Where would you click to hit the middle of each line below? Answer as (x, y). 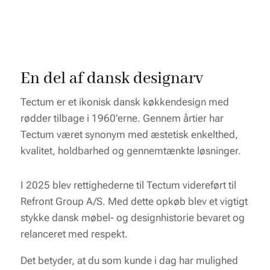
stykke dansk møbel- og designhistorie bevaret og (132, 218)
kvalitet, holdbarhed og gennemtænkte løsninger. (130, 151)
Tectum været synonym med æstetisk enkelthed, (129, 134)
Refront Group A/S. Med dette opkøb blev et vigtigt (134, 201)
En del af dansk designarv (111, 79)
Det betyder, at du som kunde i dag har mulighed (129, 260)
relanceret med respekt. (74, 234)
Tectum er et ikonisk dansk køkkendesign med (124, 102)
